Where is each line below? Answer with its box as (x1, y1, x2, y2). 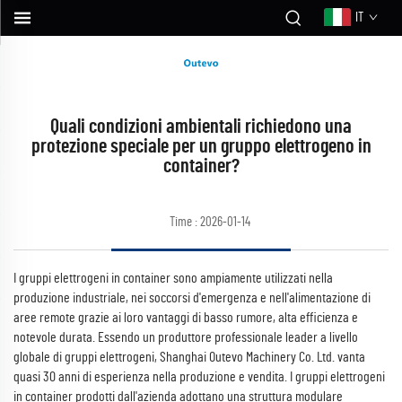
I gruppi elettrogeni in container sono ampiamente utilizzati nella (13, 271, 333, 285)
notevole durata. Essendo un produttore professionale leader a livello (13, 330, 358, 345)
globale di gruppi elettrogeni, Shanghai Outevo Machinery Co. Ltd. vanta (13, 350, 365, 364)
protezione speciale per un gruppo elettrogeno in (31, 136, 371, 156)
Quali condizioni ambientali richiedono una (50, 117, 352, 136)
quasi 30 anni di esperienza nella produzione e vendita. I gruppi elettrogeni (13, 370, 385, 384)
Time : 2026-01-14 (170, 215, 250, 229)
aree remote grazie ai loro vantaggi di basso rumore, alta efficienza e (13, 310, 358, 325)
